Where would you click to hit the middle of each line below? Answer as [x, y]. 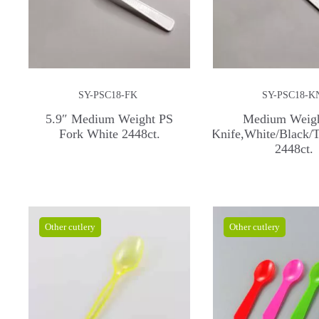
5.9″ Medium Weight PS [110, 119]
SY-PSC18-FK [108, 95]
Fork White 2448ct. [109, 134]
